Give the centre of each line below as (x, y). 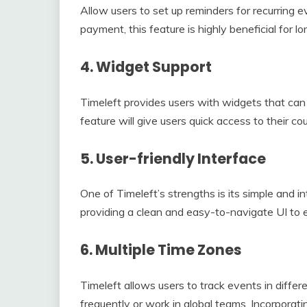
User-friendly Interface (181, 158)
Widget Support (154, 66)
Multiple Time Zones (169, 250)
